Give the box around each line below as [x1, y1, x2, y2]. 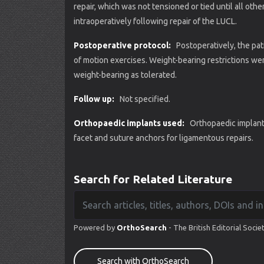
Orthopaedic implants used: [74, 118, 188, 128]
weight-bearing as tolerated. [74, 70, 177, 80]
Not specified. [118, 94, 170, 104]
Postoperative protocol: [74, 41, 174, 50]
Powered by [74, 223, 117, 232]
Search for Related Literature [74, 173, 232, 186]
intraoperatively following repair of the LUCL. [74, 16, 237, 26]
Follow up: [74, 94, 118, 104]
